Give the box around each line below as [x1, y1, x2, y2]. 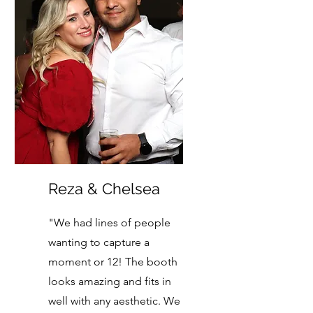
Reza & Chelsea [48, 180, 160, 198]
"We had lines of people [48, 216, 170, 229]
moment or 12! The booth [48, 255, 177, 268]
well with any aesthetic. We [48, 294, 180, 307]
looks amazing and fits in [48, 275, 171, 288]
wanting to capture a [48, 235, 150, 249]
